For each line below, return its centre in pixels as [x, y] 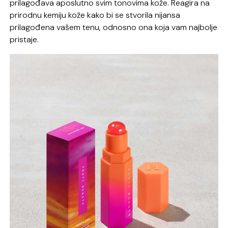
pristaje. [24, 39]
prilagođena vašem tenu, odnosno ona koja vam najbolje [114, 27]
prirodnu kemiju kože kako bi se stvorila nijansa [95, 15]
